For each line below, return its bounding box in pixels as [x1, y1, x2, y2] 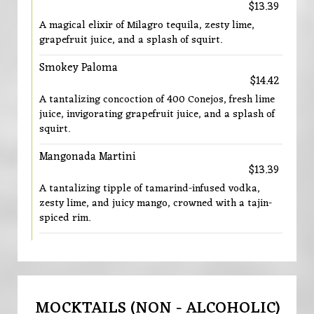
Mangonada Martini [39, 147, 136, 167]
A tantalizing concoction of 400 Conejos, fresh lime [39, 90, 275, 109]
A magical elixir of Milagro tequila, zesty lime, [39, 16, 254, 34]
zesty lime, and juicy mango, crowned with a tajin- [39, 194, 272, 212]
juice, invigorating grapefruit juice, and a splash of [39, 105, 275, 123]
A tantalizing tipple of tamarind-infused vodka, [39, 179, 260, 198]
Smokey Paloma [39, 58, 118, 78]
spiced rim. [39, 209, 90, 227]
